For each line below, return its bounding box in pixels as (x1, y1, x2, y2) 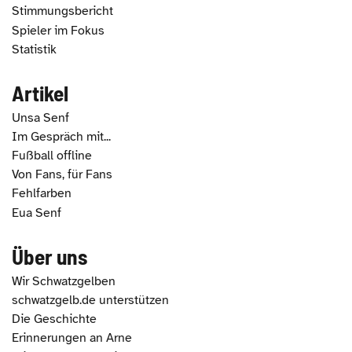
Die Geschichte (12, 310, 97, 327)
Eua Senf (12, 204, 61, 221)
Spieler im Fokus (12, 22, 104, 38)
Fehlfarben (12, 185, 71, 202)
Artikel (12, 79, 68, 105)
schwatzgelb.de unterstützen (12, 291, 169, 308)
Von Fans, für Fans (12, 167, 112, 183)
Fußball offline (12, 148, 92, 164)
